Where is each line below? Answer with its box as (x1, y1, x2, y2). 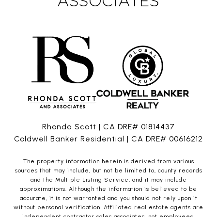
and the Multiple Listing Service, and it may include (30, 176, 187, 184)
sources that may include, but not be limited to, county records (15, 167, 202, 174)
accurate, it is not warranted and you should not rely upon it (19, 195, 198, 202)
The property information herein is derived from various (23, 158, 194, 165)
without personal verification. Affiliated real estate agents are (14, 204, 203, 211)
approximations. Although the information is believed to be (20, 186, 197, 193)
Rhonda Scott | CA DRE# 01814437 (42, 122, 175, 132)
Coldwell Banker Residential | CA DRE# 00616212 (14, 134, 203, 144)
